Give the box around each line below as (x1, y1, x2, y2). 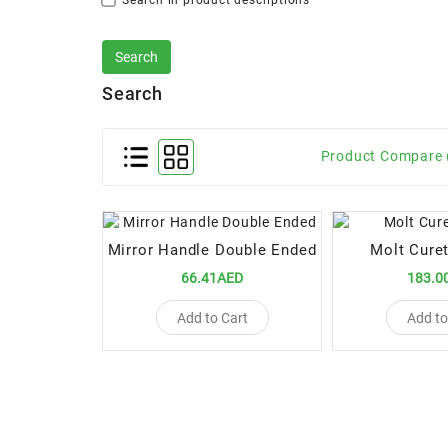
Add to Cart (176, 309, 248, 326)
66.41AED (181, 270, 243, 287)
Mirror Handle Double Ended (107, 241, 317, 260)
